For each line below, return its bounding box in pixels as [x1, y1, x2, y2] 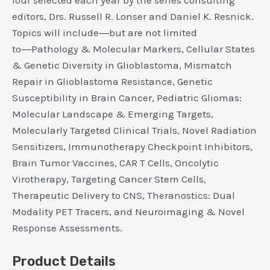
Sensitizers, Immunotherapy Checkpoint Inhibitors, [12, 140, 253, 153]
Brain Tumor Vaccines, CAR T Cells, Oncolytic [12, 157, 219, 169]
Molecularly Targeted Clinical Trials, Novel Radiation [12, 124, 257, 137]
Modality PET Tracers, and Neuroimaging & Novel [12, 206, 245, 218]
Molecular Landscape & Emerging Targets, [12, 108, 213, 121]
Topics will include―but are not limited [12, 27, 197, 39]
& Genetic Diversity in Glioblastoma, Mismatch [12, 59, 232, 72]
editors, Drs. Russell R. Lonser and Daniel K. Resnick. [12, 10, 254, 23]
